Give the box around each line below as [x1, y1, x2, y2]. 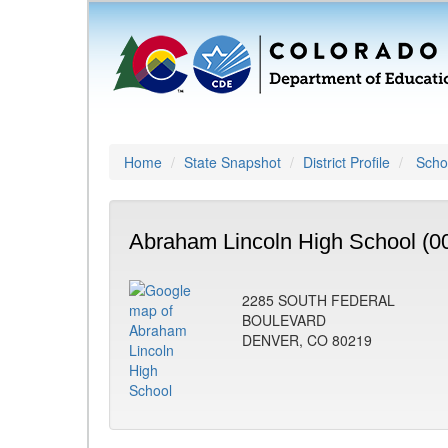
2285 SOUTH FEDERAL [242, 290, 395, 310]
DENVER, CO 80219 [242, 330, 372, 350]
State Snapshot [184, 152, 281, 172]
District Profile [303, 152, 390, 172]
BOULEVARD [242, 310, 326, 330]
